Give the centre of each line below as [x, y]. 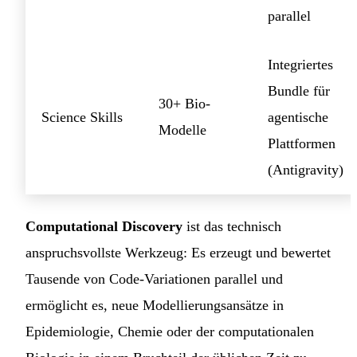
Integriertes [300, 65]
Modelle [182, 130]
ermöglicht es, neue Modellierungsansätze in [155, 306]
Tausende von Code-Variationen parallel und [154, 279]
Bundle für [299, 91]
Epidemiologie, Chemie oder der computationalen [170, 332]
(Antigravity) [306, 170]
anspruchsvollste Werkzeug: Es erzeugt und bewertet [178, 253]
